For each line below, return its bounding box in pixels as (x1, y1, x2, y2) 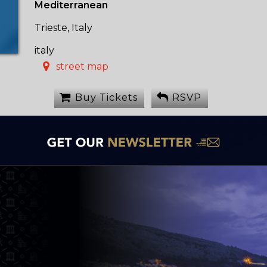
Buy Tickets (74, 91, 138, 103)
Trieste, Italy (35, 21, 93, 33)
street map (55, 60, 108, 72)
